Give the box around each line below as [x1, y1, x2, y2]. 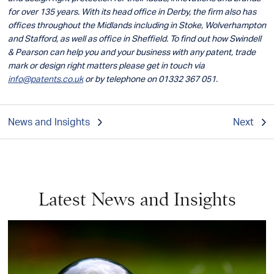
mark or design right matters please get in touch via [8, 60, 205, 70]
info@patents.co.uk [8, 73, 83, 84]
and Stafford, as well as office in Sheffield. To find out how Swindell [8, 33, 261, 43]
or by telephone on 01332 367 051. [83, 73, 218, 84]
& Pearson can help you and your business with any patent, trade [8, 46, 256, 57]
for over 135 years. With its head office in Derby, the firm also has [8, 6, 256, 17]
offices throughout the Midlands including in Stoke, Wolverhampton [8, 20, 266, 30]
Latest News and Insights [38, 188, 236, 210]
